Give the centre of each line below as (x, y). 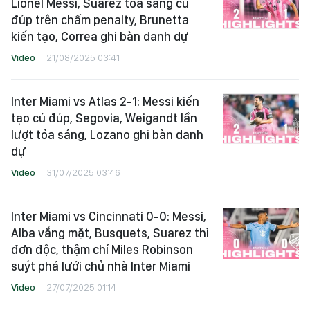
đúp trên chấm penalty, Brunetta (100, 20)
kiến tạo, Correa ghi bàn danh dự (100, 36)
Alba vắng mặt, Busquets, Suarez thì (110, 233)
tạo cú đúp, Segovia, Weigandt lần (104, 118)
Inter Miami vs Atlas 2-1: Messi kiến (105, 101)
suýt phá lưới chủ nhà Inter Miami (101, 266)
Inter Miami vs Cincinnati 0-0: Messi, (109, 216)
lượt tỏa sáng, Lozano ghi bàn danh (107, 135)
